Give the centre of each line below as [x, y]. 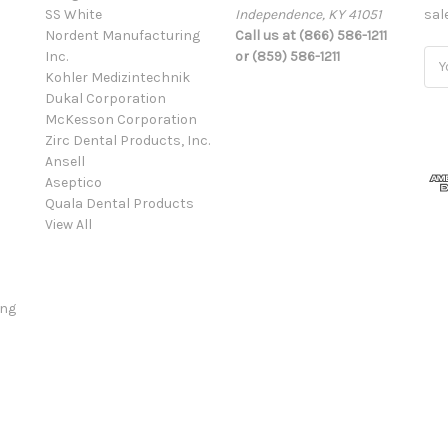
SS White [73, 14]
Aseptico [73, 182]
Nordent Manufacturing [122, 35]
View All [68, 224]
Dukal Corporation [105, 98]
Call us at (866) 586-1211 [310, 35]
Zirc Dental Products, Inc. [127, 140]
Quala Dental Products [119, 203]
